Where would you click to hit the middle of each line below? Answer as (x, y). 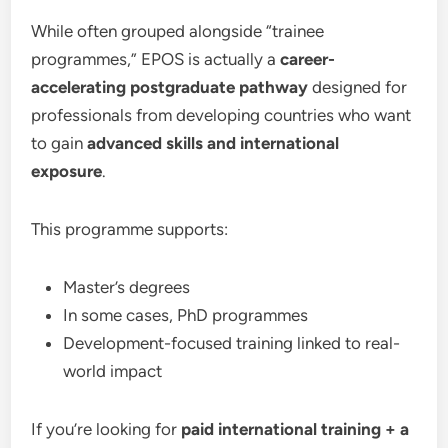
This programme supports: (130, 229)
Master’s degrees (127, 287)
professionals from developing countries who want (221, 115)
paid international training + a (295, 429)
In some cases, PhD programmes (186, 315)
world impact (113, 371)
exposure (67, 171)
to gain (59, 143)
